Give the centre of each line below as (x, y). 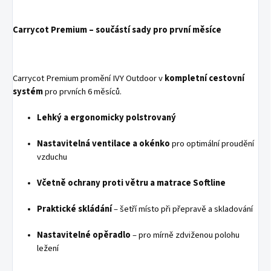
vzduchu (52, 157)
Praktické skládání (74, 209)
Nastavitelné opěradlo (84, 235)
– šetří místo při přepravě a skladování (182, 209)
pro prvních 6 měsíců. (82, 91)
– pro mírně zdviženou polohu (185, 235)
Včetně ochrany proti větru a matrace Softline (131, 183)
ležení (48, 248)
